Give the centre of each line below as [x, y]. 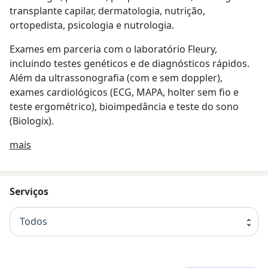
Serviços [29, 191]
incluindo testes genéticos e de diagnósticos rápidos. [130, 63]
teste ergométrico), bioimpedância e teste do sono [124, 106]
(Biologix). [32, 121]
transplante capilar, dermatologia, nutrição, [107, 10]
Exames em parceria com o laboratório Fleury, [113, 49]
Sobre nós [54, 144]
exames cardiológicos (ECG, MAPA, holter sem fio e [124, 92]
